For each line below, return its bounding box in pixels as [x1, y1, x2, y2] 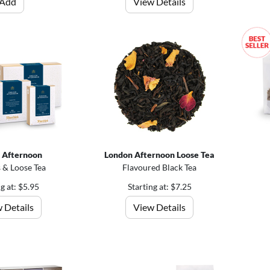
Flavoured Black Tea [122, 162, 197, 172]
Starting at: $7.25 [127, 181, 192, 192]
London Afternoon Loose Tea [104, 149, 215, 160]
